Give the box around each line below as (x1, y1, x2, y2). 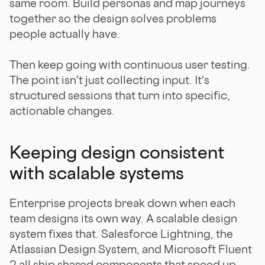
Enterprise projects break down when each (9, 195, 235, 210)
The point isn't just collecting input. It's (9, 72, 209, 87)
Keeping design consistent (9, 141, 225, 163)
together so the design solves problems (9, 11, 216, 25)
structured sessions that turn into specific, (9, 88, 230, 102)
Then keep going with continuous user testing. (9, 57, 250, 72)
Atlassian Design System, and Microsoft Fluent (9, 241, 252, 256)
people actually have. (9, 26, 120, 41)
